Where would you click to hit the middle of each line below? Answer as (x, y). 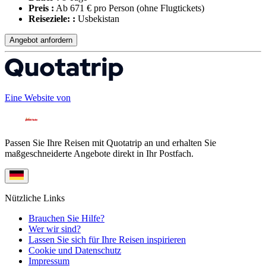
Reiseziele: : (52, 18)
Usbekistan (97, 18)
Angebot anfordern (41, 40)
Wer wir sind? (55, 229)
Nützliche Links (35, 198)
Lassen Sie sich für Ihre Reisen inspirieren (107, 240)
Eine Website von (38, 98)
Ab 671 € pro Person (95, 8)
